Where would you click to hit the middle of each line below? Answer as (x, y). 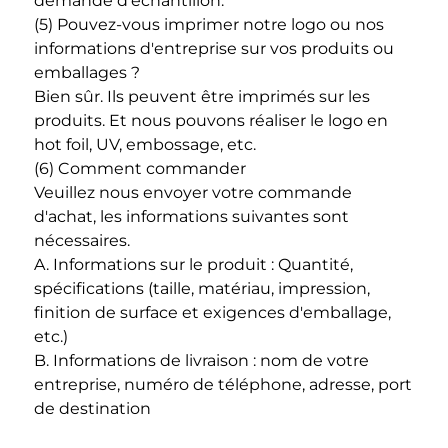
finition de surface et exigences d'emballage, (212, 313)
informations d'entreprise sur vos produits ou (214, 49)
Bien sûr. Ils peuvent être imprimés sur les (202, 97)
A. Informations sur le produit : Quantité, (193, 265)
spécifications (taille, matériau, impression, (202, 289)
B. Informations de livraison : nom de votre (201, 361)
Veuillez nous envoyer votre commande (193, 193)
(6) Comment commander (142, 169)
